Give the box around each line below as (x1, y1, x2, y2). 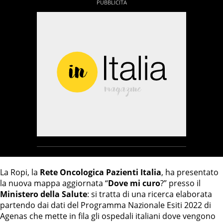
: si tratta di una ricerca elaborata (87, 189, 212, 200)
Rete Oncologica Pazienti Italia (40, 167, 161, 178)
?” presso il (160, 178, 201, 189)
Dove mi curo (108, 178, 160, 189)
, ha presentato (161, 167, 219, 178)
